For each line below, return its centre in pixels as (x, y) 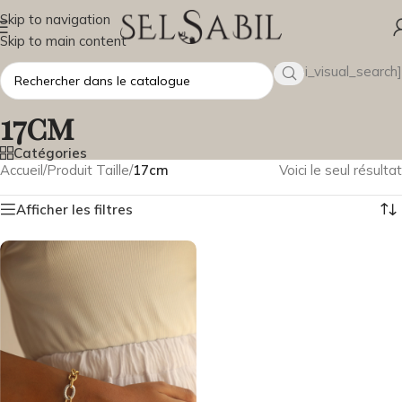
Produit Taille (88, 170)
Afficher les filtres (74, 209)
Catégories (50, 153)
